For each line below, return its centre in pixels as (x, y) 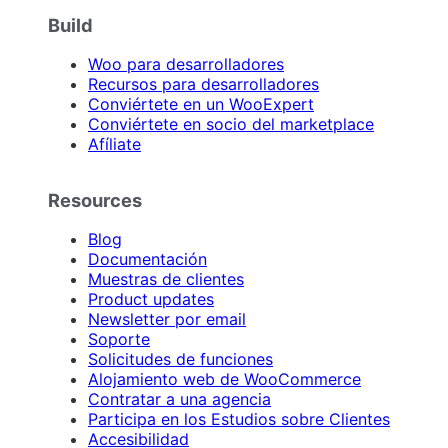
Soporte (119, 338)
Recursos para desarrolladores (203, 84)
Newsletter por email (167, 318)
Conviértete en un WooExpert (201, 104)
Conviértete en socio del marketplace (231, 124)
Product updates (151, 298)
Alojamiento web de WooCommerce (224, 378)
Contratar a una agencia (179, 398)
